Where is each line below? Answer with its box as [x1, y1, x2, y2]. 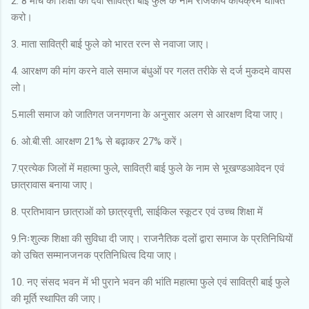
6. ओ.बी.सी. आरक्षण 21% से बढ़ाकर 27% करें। [11, 134, 183, 148]
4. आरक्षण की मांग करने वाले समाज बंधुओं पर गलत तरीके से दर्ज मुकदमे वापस [11, 64, 291, 77]
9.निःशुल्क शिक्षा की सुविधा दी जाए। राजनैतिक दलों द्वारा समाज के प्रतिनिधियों [11, 232, 292, 245]
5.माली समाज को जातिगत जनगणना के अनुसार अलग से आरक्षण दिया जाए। [11, 108, 284, 121]
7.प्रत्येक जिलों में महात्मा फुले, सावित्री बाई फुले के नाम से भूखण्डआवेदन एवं [11, 161, 284, 175]
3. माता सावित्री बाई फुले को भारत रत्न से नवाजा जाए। [11, 37, 210, 50]
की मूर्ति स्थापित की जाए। [11, 292, 102, 305]
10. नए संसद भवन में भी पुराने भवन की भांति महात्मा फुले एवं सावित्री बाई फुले [11, 275, 290, 288]
